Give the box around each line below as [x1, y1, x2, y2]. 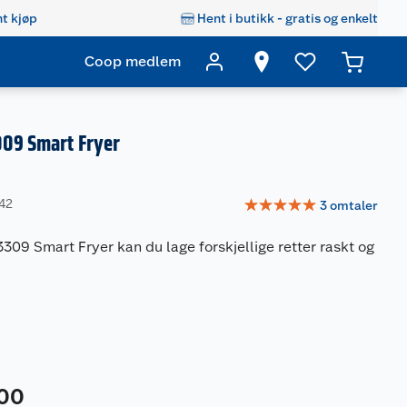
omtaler [330, 197, 378, 213]
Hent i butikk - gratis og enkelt [197, 10, 378, 25]
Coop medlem [84, 53, 181, 70]
